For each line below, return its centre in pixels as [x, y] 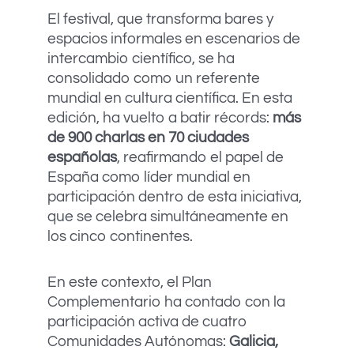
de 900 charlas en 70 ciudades [148, 137]
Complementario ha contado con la [166, 301]
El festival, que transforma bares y [160, 19]
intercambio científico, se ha [141, 58]
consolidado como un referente [154, 78]
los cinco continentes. [120, 236]
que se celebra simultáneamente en [168, 216]
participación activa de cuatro [147, 321]
